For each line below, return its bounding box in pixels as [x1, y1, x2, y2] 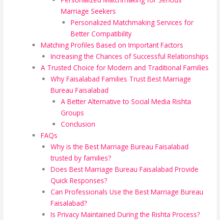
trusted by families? [51, 153, 111, 163]
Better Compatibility [71, 29, 132, 39]
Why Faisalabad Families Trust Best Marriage [51, 74, 192, 84]
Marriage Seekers [60, 6, 116, 16]
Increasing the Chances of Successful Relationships [51, 52, 209, 61]
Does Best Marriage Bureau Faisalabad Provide [51, 165, 199, 174]
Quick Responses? [51, 176, 108, 186]
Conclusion [60, 119, 95, 129]
